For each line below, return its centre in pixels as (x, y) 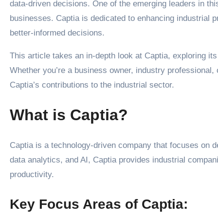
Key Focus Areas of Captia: (99, 204)
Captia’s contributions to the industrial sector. (92, 85)
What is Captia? (69, 115)
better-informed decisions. (57, 33)
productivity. (32, 174)
